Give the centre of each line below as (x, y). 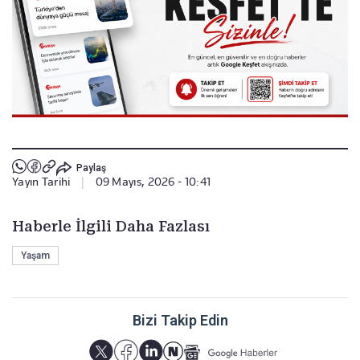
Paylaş (91, 168)
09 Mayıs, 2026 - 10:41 (153, 182)
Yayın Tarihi (41, 182)
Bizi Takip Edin (180, 321)
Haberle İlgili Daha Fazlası (111, 227)
